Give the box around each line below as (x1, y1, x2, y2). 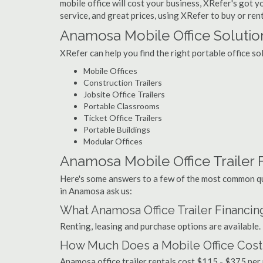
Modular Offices (83, 136, 143, 146)
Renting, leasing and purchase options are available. (60, 221, 261, 231)
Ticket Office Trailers (83, 113, 162, 123)
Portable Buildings (83, 124, 150, 134)
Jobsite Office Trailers (83, 89, 165, 99)
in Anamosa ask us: (60, 186, 132, 196)
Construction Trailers (83, 77, 162, 87)
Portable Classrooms (83, 101, 160, 111)
